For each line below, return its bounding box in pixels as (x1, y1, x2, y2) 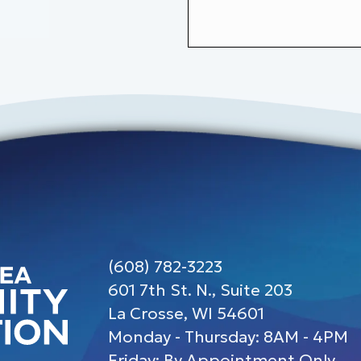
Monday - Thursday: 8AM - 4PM (108, 326, 349, 347)
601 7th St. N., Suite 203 (108, 279, 293, 301)
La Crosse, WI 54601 (108, 302, 265, 324)
